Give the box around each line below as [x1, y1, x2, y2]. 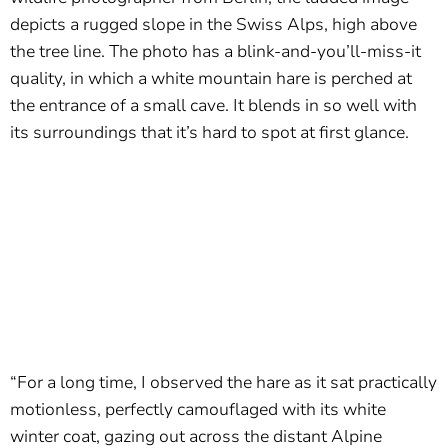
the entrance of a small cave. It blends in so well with [10, 94, 417, 118]
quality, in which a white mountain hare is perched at [10, 67, 412, 91]
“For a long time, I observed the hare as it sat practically [10, 371, 437, 395]
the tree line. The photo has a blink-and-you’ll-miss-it [10, 40, 421, 64]
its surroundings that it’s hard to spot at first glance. [10, 121, 409, 145]
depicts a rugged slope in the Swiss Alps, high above [10, 13, 417, 37]
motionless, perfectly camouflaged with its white [10, 398, 386, 422]
